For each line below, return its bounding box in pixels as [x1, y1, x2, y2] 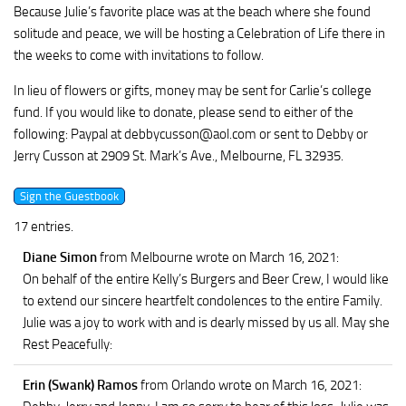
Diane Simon [23, 249, 100, 266]
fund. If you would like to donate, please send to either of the [14, 104, 353, 121]
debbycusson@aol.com [124, 126, 256, 143]
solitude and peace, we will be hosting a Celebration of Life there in [14, 25, 385, 43]
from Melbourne [100, 249, 193, 266]
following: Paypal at [14, 126, 124, 143]
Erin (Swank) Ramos [23, 377, 140, 394]
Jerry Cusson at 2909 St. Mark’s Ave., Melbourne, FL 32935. [14, 148, 343, 165]
